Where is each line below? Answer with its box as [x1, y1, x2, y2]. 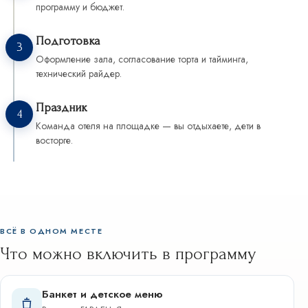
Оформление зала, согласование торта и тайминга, [36, 52, 248, 67]
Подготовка [36, 34, 100, 48]
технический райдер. [36, 67, 122, 81]
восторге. [36, 133, 73, 148]
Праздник [36, 101, 87, 115]
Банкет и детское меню [42, 287, 162, 302]
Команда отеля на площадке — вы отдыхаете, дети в [36, 119, 261, 133]
